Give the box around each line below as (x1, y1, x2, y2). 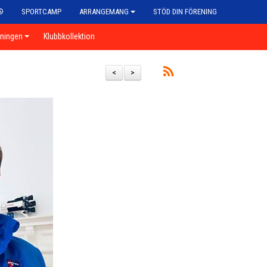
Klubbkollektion (44, 32, 95, 41)
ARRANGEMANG (79, 7, 129, 16)
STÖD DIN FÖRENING (153, 7, 217, 16)
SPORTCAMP (21, 7, 61, 16)
